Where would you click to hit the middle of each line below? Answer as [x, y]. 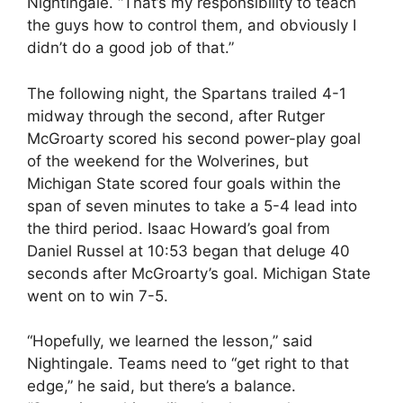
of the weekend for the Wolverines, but [168, 161]
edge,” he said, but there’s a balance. [161, 386]
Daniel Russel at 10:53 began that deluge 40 [188, 251]
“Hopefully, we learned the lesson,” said [170, 341]
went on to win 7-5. [98, 296]
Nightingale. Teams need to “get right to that [188, 363]
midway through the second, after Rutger [176, 116]
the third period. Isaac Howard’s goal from [179, 228]
